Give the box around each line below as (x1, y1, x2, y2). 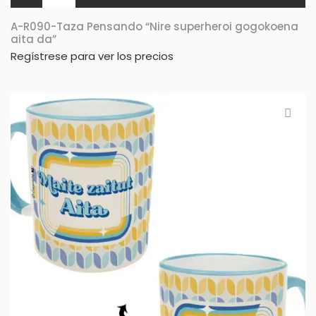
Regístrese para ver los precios (11, 48, 174, 63)
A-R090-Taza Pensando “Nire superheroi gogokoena (11, 18, 298, 34)
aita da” (11, 31, 56, 47)
